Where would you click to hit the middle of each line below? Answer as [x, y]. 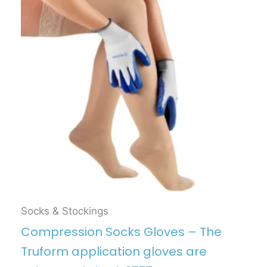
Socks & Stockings [65, 211]
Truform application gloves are [114, 252]
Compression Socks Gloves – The [121, 232]
